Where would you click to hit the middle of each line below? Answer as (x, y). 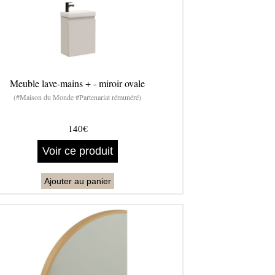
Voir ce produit (78, 151)
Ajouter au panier (78, 181)
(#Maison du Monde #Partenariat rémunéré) (78, 97)
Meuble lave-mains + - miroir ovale (78, 83)
